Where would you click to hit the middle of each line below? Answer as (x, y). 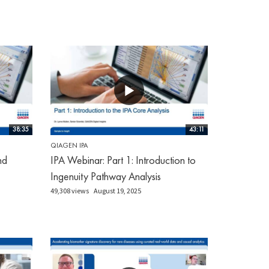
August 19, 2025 (117, 190)
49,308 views (69, 190)
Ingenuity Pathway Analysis (105, 176)
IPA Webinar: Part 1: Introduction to (123, 160)
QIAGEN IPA (69, 145)
